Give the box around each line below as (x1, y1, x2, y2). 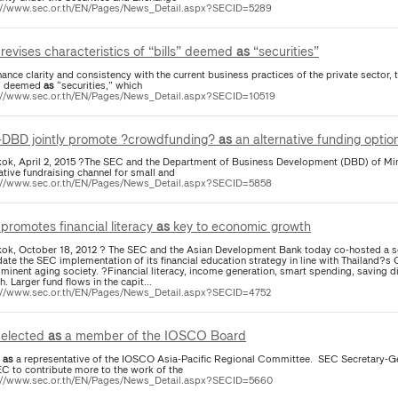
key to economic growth (170, 216, 311, 237)
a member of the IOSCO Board (61, 325, 246, 346)
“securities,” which (54, 76, 142, 93)
